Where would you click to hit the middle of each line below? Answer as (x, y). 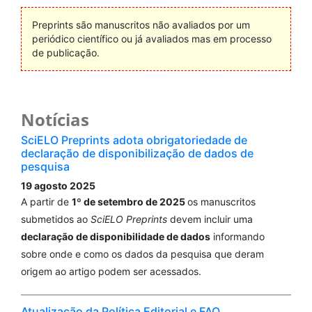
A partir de (46, 202)
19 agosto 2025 (58, 186)
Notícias (55, 120)
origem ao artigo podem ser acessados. (111, 272)
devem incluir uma (210, 219)
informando (237, 237)
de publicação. (66, 53)
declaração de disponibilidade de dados (116, 237)
